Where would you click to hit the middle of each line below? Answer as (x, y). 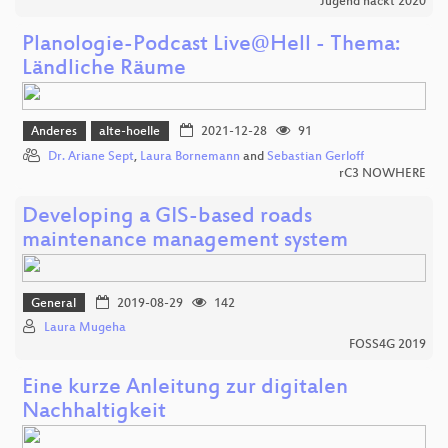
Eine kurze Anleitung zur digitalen (185, 389)
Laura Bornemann (190, 156)
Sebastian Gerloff (315, 156)
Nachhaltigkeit (94, 413)
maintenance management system (185, 241)
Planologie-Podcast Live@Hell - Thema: (211, 46)
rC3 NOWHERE (382, 173)
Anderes (54, 132)
